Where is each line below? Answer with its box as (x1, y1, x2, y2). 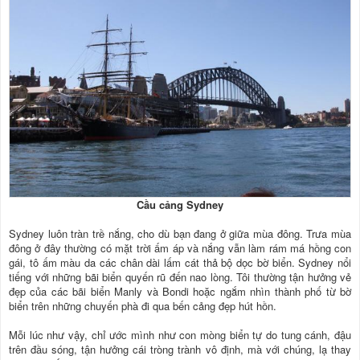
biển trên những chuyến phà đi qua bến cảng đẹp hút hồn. (9, 298, 276, 314)
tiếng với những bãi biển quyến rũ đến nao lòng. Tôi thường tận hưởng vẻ (9, 269, 351, 285)
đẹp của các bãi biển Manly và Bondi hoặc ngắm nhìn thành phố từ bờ (9, 284, 351, 300)
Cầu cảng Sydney (137, 197, 223, 213)
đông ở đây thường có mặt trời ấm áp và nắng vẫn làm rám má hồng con (9, 240, 351, 256)
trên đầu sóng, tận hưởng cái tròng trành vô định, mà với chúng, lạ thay (9, 342, 351, 358)
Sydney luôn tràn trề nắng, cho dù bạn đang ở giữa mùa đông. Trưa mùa (9, 226, 351, 242)
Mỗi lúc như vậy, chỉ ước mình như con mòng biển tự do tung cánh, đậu (9, 327, 351, 343)
